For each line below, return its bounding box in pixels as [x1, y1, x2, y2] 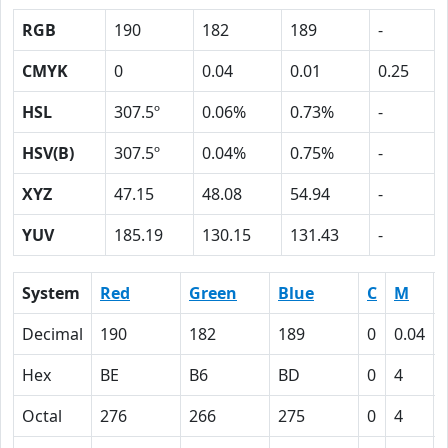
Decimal [22, 323, 83, 345]
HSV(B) [22, 142, 74, 164]
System [22, 282, 80, 304]
